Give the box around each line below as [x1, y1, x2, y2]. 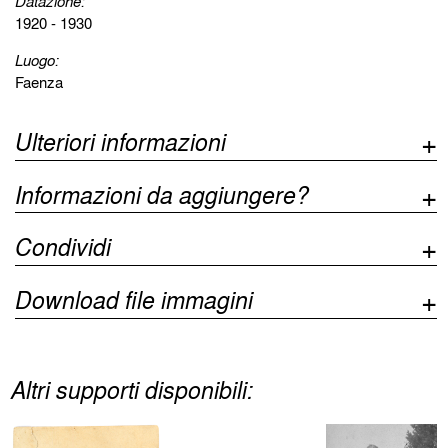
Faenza [15, 70, 64, 93]
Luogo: [15, 48, 60, 71]
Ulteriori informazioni [15, 124, 227, 158]
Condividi [15, 230, 112, 264]
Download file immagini [15, 283, 254, 317]
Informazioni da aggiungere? [15, 177, 310, 211]
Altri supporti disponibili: [11, 373, 254, 407]
